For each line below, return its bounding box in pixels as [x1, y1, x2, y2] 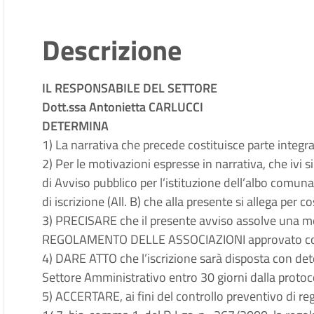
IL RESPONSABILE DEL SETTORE [42, 78, 218, 97]
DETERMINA [42, 116, 109, 135]
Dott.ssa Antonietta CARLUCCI [42, 97, 204, 116]
